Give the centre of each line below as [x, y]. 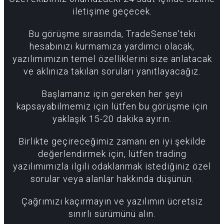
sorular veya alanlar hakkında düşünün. [112, 179]
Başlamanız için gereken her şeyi [112, 94]
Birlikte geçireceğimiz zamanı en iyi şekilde [112, 141]
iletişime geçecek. [112, 11]
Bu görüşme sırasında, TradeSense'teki [112, 34]
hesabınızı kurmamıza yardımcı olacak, [112, 46]
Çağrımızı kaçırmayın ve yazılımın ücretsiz [112, 201]
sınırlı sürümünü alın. [112, 214]
